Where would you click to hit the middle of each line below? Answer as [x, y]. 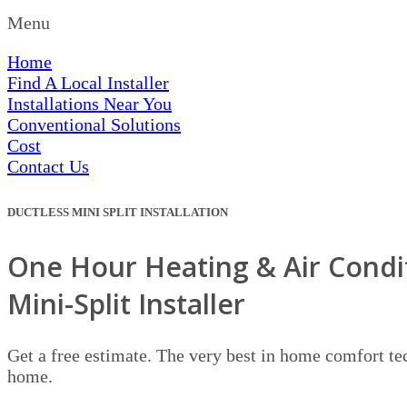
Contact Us [48, 166]
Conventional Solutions [94, 124]
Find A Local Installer [88, 83]
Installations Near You [89, 104]
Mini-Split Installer [126, 304]
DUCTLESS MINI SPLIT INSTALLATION [118, 213]
